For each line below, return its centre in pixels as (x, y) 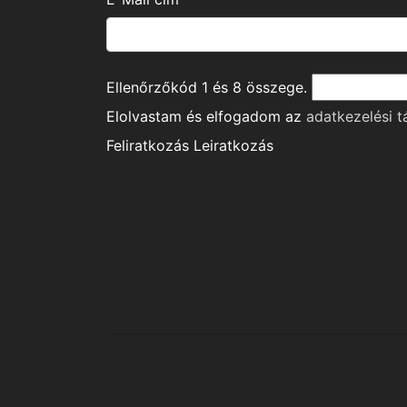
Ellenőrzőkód (154, 88)
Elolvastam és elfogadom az (206, 117)
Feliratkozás (148, 146)
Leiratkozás (233, 146)
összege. (274, 88)
